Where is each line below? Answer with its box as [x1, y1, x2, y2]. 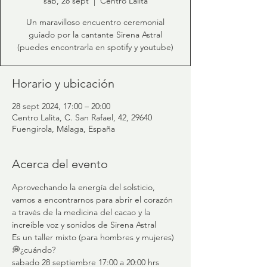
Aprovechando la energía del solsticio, [12, 182, 157, 193]
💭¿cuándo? [12, 244, 55, 255]
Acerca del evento [12, 157, 108, 171]
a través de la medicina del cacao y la [12, 207, 153, 218]
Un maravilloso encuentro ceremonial [26, 17, 164, 27]
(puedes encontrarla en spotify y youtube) [17, 42, 173, 52]
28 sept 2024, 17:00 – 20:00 [12, 101, 110, 111]
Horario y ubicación [12, 76, 114, 91]
